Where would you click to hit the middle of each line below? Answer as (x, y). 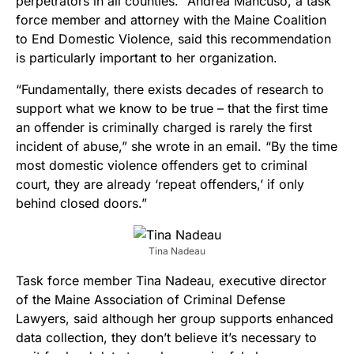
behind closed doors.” (81, 203)
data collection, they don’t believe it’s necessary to (166, 338)
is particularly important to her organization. (147, 58)
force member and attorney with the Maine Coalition (171, 20)
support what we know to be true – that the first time (172, 109)
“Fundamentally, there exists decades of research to (170, 90)
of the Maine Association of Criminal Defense (151, 300)
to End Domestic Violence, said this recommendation (173, 39)
